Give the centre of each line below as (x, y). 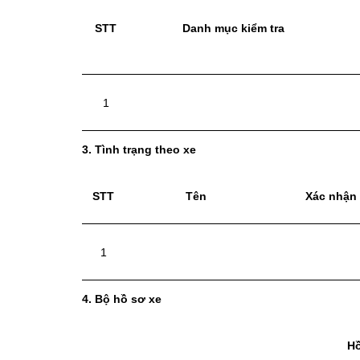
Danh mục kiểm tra (233, 29)
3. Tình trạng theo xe (139, 150)
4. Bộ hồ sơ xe (122, 299)
